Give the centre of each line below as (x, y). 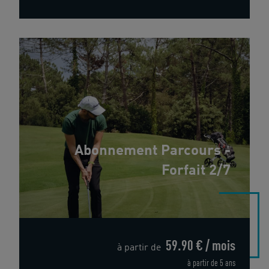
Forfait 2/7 (196, 171)
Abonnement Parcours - (153, 151)
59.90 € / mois (201, 247)
